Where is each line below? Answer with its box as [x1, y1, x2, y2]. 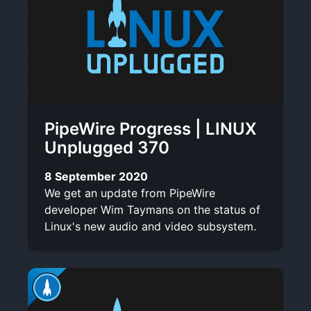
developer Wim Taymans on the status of [44, 202, 260, 217]
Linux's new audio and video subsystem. [44, 219, 256, 233]
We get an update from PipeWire [44, 185, 215, 200]
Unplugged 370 [44, 137, 169, 158]
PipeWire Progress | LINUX [44, 118, 257, 139]
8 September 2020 [44, 169, 148, 183]
